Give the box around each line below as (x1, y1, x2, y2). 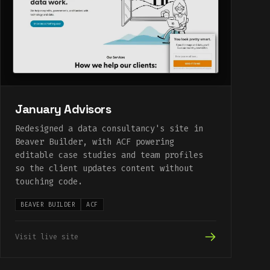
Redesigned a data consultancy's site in (15, 123, 203, 135)
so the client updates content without (15, 163, 193, 175)
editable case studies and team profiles (15, 149, 203, 162)
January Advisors (15, 101, 111, 118)
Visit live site (15, 232, 78, 242)
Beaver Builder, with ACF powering (15, 136, 174, 148)
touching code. (15, 176, 83, 188)
